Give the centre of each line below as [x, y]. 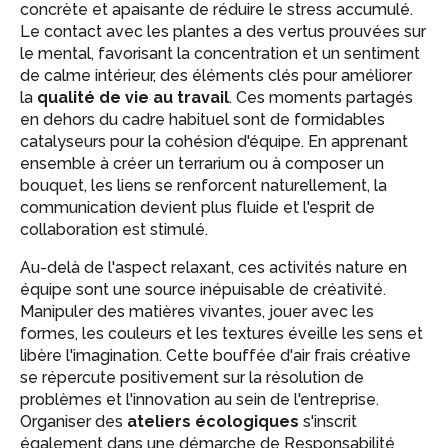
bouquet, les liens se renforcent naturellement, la [203, 185]
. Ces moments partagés [321, 97]
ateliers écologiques [213, 421]
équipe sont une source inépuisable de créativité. [203, 289]
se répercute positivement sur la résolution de [192, 377]
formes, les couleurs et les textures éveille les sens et [221, 333]
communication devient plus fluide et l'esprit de [197, 207]
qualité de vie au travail [133, 97]
